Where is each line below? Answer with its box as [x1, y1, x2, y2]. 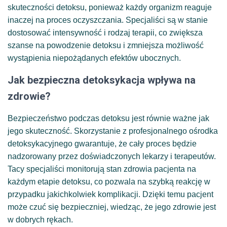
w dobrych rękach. [8, 215, 73, 224]
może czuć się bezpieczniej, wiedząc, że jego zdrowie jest [8, 202, 216, 211]
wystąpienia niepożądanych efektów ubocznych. [8, 53, 181, 62]
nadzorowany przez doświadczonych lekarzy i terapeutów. [8, 152, 216, 161]
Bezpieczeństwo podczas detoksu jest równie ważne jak [8, 113, 209, 123]
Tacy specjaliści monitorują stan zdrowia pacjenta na [8, 164, 196, 173]
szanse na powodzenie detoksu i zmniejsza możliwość [8, 41, 204, 50]
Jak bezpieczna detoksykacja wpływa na [8, 73, 196, 86]
